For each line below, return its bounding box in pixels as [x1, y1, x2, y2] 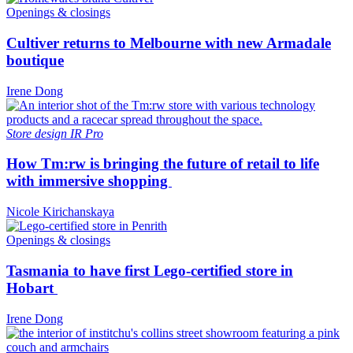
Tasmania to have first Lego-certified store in [6, 262, 293, 279]
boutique [6, 51, 64, 69]
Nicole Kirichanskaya [6, 205, 114, 219]
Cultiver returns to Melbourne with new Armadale [6, 34, 331, 51]
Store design [6, 126, 70, 140]
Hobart [6, 279, 58, 296]
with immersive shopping [6, 173, 172, 190]
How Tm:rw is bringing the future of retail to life [6, 155, 319, 173]
